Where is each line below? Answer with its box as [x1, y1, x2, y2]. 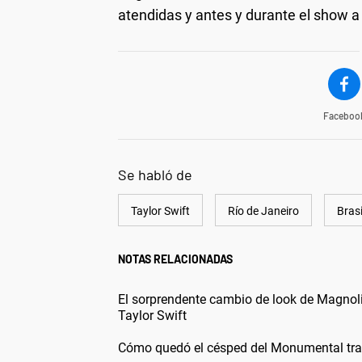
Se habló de [118, 165, 192, 183]
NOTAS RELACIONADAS [118, 251, 233, 266]
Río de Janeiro [228, 204, 299, 217]
